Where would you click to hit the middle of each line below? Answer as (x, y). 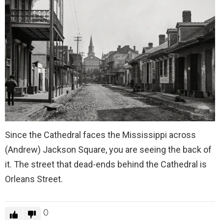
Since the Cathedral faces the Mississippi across (100, 135)
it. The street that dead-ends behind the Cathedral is (106, 165)
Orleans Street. (34, 179)
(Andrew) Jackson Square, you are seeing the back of (108, 150)
